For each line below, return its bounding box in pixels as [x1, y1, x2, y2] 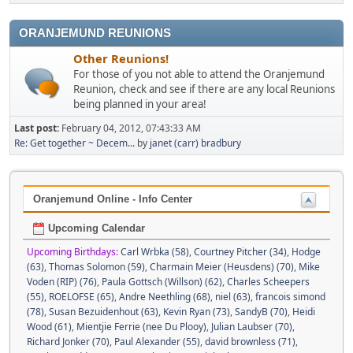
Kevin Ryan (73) [163, 304, 230, 318]
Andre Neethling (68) [119, 289, 210, 303]
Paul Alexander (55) [114, 334, 200, 348]
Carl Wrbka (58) [121, 244, 189, 258]
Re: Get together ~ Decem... [14, 136, 135, 150]
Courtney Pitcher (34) [194, 244, 287, 258]
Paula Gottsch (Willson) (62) [102, 274, 222, 288]
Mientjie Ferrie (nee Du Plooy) [76, 319, 206, 333]
